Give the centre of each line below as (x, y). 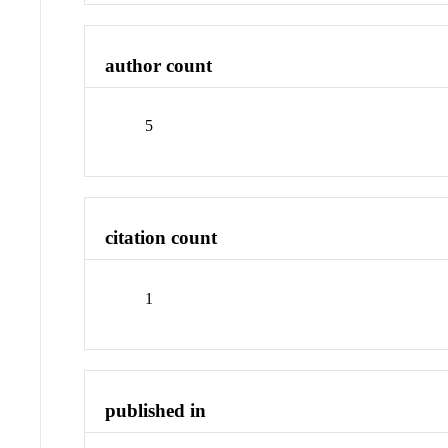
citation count (161, 238)
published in (156, 410)
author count (159, 65)
